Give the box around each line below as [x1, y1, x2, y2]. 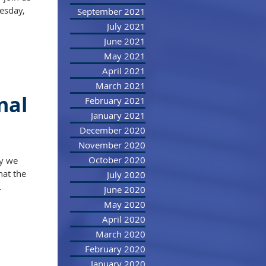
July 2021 [107, 20, 145, 32]
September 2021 [77, 5, 145, 17]
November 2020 [78, 139, 145, 151]
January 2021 [91, 109, 145, 121]
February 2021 [85, 94, 145, 106]
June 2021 [104, 35, 145, 47]
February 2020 [85, 243, 145, 255]
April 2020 [102, 213, 145, 225]
